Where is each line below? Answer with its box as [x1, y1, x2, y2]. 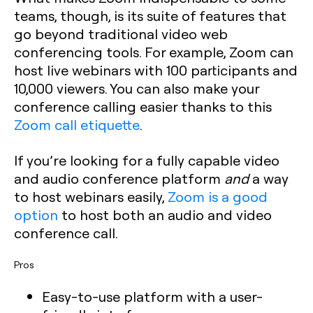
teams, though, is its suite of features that [14, 6, 286, 24]
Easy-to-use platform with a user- [42, 287, 263, 305]
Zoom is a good [168, 187, 268, 205]
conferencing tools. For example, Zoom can [14, 43, 293, 61]
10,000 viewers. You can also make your [14, 79, 259, 97]
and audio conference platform [14, 169, 224, 187]
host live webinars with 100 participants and [14, 61, 298, 79]
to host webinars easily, [14, 187, 168, 205]
